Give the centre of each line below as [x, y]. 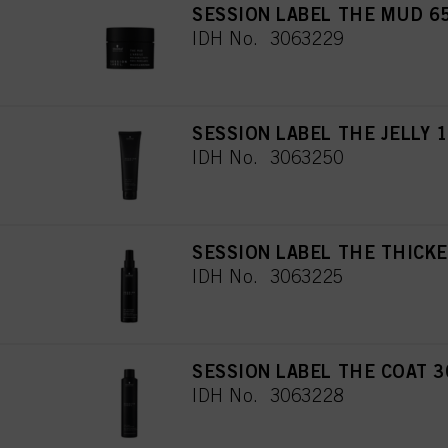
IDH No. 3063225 [268, 277]
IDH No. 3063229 [268, 39]
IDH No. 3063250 [268, 158]
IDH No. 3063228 [268, 396]
